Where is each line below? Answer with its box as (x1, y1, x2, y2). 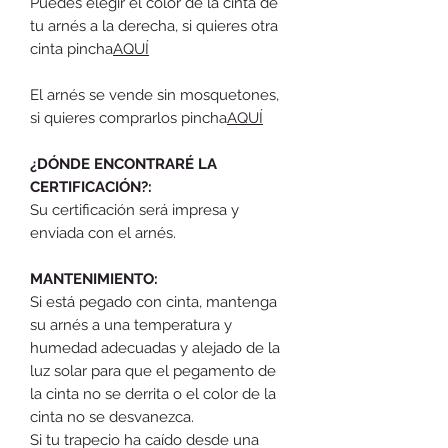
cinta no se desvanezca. (30, 407, 198, 426)
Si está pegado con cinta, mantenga (30, 292, 277, 311)
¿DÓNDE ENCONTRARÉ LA (30, 154, 217, 173)
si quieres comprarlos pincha (30, 108, 227, 127)
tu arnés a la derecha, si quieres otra (30, 16, 278, 35)
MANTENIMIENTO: (30, 269, 158, 288)
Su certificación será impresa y (30, 200, 239, 219)
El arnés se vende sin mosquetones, (30, 85, 279, 104)
